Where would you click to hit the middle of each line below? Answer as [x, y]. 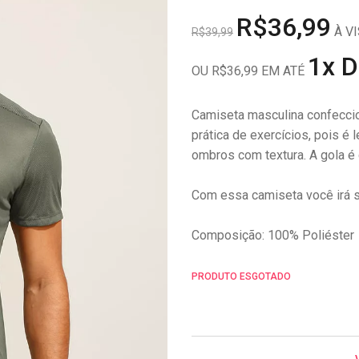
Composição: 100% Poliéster [273, 235]
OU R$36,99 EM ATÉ [250, 71]
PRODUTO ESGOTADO [241, 276]
